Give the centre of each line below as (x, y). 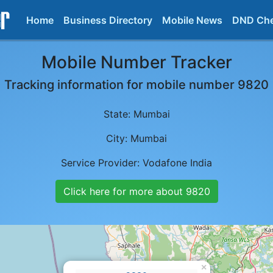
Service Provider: (102, 163)
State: (118, 114)
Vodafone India (177, 163)
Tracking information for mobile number (121, 85)
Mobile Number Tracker (136, 62)
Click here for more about (124, 191)
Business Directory (108, 20)
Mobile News (192, 20)
